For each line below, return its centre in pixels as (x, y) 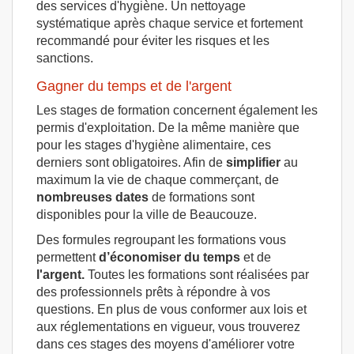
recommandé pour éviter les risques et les (153, 40)
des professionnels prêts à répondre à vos (153, 292)
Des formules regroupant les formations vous (161, 239)
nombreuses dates (92, 197)
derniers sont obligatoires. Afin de (131, 162)
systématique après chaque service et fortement (169, 23)
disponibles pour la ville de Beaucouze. (147, 214)
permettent (68, 257)
